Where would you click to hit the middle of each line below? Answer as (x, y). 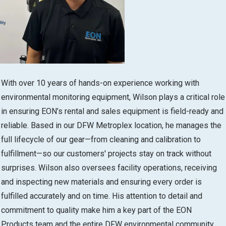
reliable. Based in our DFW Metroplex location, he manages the (111, 126)
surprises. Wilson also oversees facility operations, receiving (109, 168)
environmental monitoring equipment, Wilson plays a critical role (113, 97)
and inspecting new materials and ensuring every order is (101, 182)
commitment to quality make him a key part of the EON (96, 210)
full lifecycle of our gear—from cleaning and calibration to (101, 140)
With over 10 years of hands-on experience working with (100, 83)
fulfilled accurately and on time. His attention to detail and (102, 196)
